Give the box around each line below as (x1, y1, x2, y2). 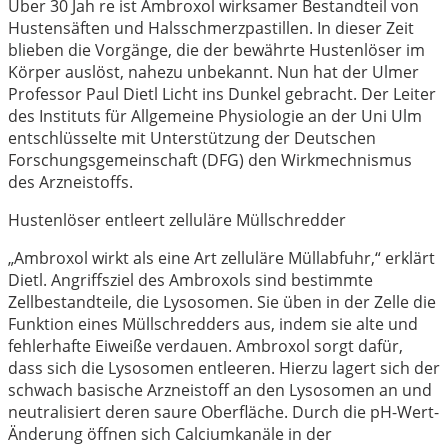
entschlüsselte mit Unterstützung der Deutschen (8, 126, 376, 149)
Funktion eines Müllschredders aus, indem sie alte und (8, 312, 418, 335)
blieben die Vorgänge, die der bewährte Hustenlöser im (8, 38, 425, 61)
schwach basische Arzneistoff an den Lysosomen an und (8, 378, 432, 401)
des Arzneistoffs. (8, 170, 133, 193)
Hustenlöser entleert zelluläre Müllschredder (8, 208, 346, 231)
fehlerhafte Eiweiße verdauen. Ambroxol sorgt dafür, (8, 334, 403, 357)
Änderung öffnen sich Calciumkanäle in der (8, 422, 332, 445)
